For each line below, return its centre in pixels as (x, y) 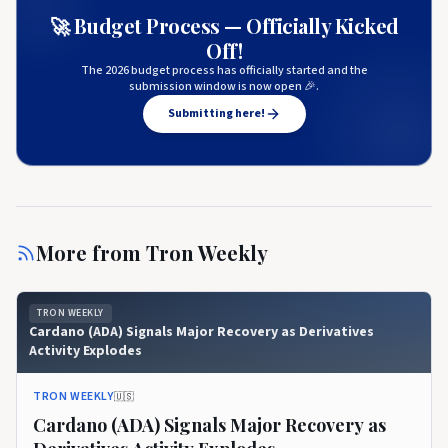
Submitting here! (216, 114)
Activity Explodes (85, 351)
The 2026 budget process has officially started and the (224, 71)
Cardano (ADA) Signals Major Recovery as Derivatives (201, 332)
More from (91, 253)
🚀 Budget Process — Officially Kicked (224, 26)
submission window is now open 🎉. (224, 87)
